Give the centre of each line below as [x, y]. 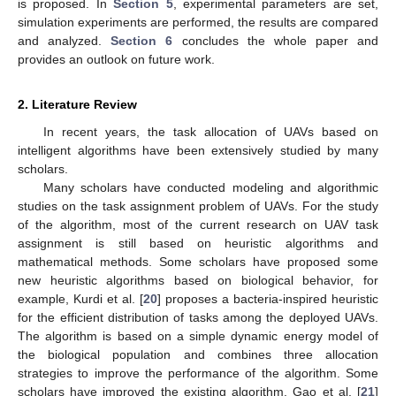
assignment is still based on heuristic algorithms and [198, 243]
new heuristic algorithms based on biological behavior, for [198, 280]
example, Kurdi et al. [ [80, 298]
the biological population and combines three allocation [198, 354]
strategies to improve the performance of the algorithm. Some [198, 373]
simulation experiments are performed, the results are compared [198, 22]
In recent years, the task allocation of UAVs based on [210, 131]
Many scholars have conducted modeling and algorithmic [210, 187]
